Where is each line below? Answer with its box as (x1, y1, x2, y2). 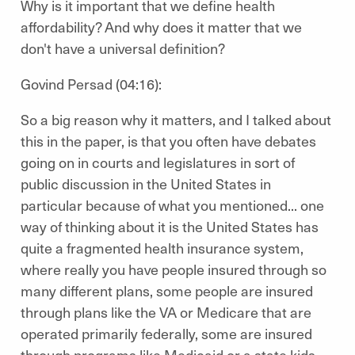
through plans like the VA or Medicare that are (21, 302, 311, 322)
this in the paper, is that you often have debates (21, 131, 316, 151)
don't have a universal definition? (21, 38, 228, 58)
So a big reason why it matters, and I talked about (21, 109, 331, 129)
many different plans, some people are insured (21, 281, 313, 300)
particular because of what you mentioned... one (21, 195, 324, 215)
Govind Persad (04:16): (21, 74, 165, 94)
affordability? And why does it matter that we (21, 17, 302, 36)
